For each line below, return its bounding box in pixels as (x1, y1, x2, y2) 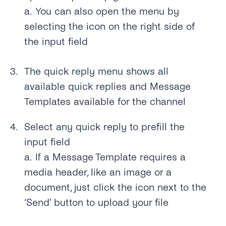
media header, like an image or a (24, 166, 172, 178)
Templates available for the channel (24, 96, 186, 107)
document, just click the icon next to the (24, 182, 207, 193)
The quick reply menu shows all (24, 66, 169, 77)
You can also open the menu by (35, 6, 180, 17)
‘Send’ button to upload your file (24, 197, 169, 208)
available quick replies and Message (24, 81, 191, 92)
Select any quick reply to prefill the (24, 121, 185, 132)
